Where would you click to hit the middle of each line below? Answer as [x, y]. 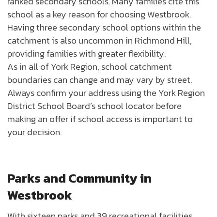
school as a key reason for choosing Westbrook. [99, 14]
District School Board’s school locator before [94, 106]
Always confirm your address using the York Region [106, 93]
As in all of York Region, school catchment [90, 67]
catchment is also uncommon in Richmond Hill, [100, 40]
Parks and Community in [79, 178]
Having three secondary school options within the [104, 27]
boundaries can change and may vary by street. [100, 80]
